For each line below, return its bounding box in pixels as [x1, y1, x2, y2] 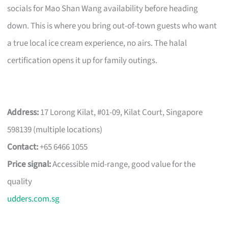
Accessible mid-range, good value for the [51, 158, 196, 170]
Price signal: [7, 158, 51, 170]
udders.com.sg [7, 192, 60, 205]
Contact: [7, 140, 39, 153]
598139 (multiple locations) [7, 123, 103, 136]
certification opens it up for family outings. [7, 54, 158, 67]
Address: [7, 106, 39, 119]
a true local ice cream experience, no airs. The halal [7, 37, 187, 49]
